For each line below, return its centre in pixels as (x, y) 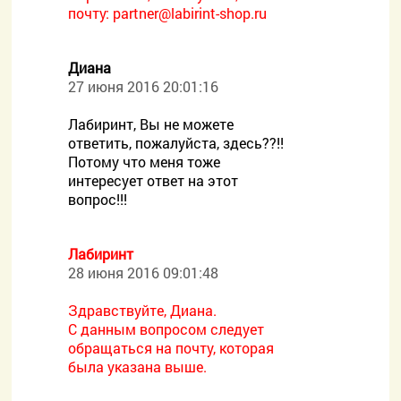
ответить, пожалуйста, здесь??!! (176, 143)
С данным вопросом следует (166, 329)
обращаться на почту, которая (171, 348)
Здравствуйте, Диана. (143, 310)
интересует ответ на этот (154, 180)
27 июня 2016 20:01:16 (144, 86)
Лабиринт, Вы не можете (151, 124)
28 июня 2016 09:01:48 (144, 273)
